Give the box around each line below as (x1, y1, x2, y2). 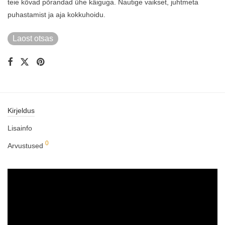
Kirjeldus (8, 106, 35, 115)
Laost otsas (13, 34, 53, 43)
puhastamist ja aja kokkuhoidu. (8, 11, 105, 19)
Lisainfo (8, 124, 32, 133)
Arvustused (8, 142, 45, 150)
